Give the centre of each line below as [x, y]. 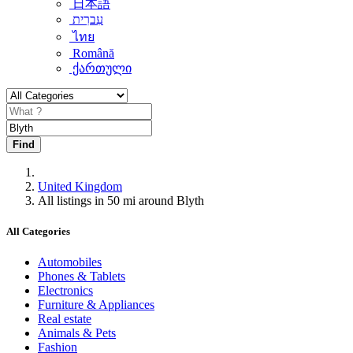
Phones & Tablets [82, 277]
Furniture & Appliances [96, 305]
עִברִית [88, 19]
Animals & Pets [77, 333]
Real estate [65, 319]
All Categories [38, 232]
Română [92, 53]
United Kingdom [80, 186]
